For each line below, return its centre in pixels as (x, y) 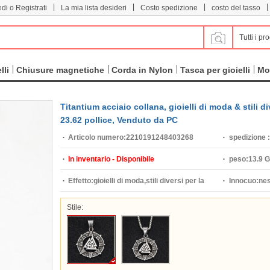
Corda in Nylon (142, 70)
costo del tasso (236, 8)
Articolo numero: (97, 137)
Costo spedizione (169, 8)
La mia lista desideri (94, 8)
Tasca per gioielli (215, 70)
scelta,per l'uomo (98, 202)
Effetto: (81, 181)
